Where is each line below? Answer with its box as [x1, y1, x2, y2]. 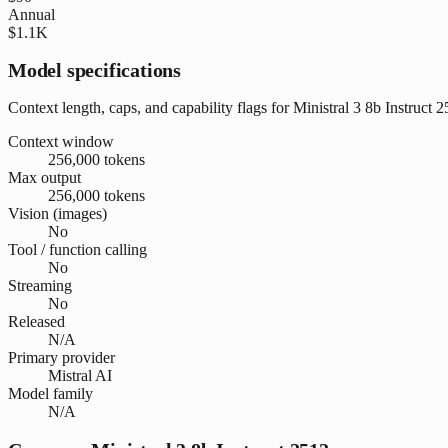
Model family [8, 384, 93, 402]
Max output [8, 168, 81, 186]
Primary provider [8, 348, 115, 366]
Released [8, 312, 65, 330]
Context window [8, 132, 114, 150]
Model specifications [8, 59, 181, 82]
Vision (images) [8, 204, 107, 222]
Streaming [8, 276, 72, 294]
